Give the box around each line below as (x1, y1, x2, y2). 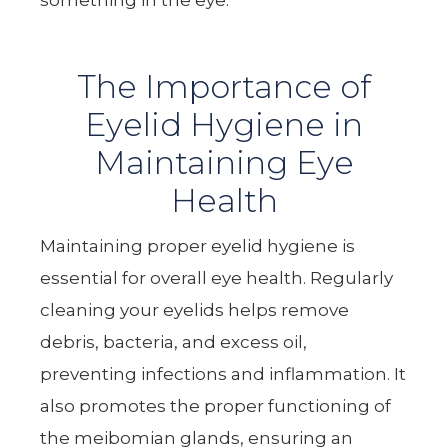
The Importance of (77, 66, 371, 106)
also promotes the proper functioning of (40, 395, 392, 416)
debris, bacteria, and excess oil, (40, 331, 308, 352)
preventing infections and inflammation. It (40, 363, 407, 384)
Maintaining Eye (94, 142, 354, 182)
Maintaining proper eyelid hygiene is (40, 235, 356, 256)
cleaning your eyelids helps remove (40, 299, 350, 320)
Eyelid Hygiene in (85, 104, 363, 144)
